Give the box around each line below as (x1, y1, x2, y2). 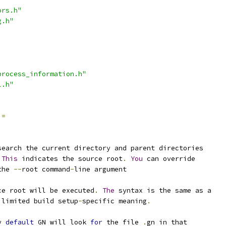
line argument (74, 165, 127, 174)
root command (22, 165, 70, 174)
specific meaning (82, 197, 147, 205)
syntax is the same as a (115, 186, 211, 195)
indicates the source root (18, 154, 123, 163)
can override (143, 154, 195, 163)
